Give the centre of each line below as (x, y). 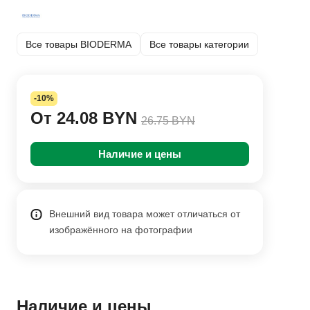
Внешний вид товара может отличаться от (145, 214)
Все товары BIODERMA (79, 44)
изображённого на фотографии (121, 230)
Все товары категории (199, 44)
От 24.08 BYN (84, 118)
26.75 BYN (168, 121)
